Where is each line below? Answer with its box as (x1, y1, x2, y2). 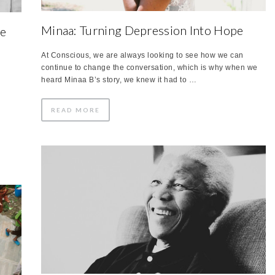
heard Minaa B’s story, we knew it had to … (41, 75, 196, 84)
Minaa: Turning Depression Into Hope (41, 22, 244, 37)
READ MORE (51, 106, 100, 114)
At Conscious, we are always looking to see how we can (41, 50, 244, 60)
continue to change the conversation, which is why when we (41, 63, 258, 72)
